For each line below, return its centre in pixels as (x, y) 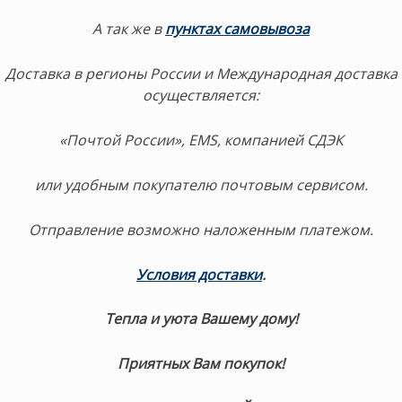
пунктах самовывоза (237, 29)
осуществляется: (201, 96)
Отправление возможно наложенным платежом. (201, 229)
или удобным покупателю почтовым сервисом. (201, 184)
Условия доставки (199, 274)
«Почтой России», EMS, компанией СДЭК (201, 140)
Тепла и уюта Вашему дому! (201, 319)
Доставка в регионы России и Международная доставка (201, 74)
